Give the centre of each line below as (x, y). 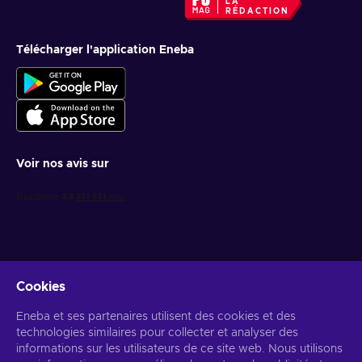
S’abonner (300, 339)
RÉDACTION (258, 11)
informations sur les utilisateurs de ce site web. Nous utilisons (179, 349)
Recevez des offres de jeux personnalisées (133, 308)
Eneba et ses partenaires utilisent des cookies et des (156, 317)
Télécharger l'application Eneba (105, 50)
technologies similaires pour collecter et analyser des (157, 333)
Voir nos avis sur (63, 164)
